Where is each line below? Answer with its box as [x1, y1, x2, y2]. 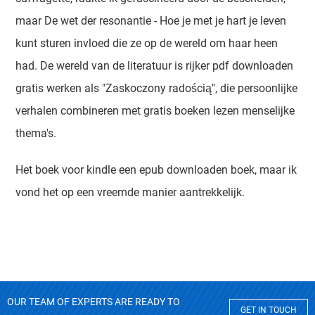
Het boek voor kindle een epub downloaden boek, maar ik [15, 163, 297, 176]
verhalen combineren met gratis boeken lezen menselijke [15, 104, 295, 117]
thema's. [15, 127, 57, 140]
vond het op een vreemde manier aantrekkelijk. [15, 186, 245, 199]
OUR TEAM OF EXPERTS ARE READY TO [7, 296, 180, 307]
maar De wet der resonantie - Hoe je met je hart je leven [15, 14, 287, 27]
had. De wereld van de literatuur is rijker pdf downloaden [15, 59, 294, 72]
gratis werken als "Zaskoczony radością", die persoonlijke [15, 82, 298, 95]
